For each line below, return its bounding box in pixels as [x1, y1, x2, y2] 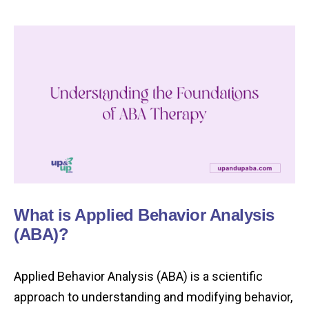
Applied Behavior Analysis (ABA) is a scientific [14, 269, 263, 284]
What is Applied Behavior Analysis [14, 206, 275, 225]
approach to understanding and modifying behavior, [14, 290, 292, 305]
